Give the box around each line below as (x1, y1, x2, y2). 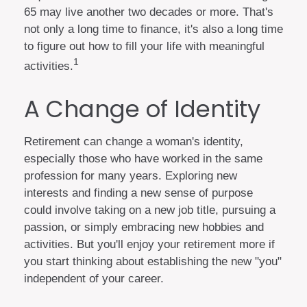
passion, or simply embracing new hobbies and (24, 220, 264, 234)
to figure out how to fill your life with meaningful (24, 40, 265, 53)
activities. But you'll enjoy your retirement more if (24, 237, 275, 251)
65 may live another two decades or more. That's (24, 5, 273, 19)
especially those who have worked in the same (24, 151, 262, 165)
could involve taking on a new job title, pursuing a (24, 203, 275, 217)
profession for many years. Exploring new (24, 169, 237, 182)
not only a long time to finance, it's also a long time (24, 23, 283, 36)
